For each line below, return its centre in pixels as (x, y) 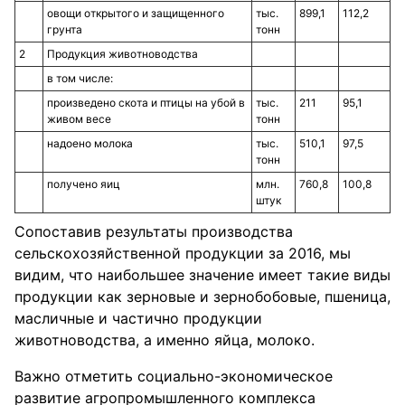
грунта (65, 29)
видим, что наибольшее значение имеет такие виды (202, 275)
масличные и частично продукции (138, 318)
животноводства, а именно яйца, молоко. (165, 340)
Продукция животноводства (122, 54)
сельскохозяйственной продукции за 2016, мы (183, 253)
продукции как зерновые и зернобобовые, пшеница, (202, 297)
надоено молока (90, 143)
